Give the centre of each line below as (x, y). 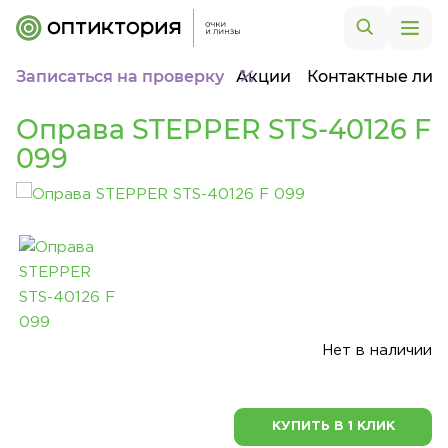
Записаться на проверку (120, 76)
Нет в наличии (377, 350)
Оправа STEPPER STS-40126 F (223, 129)
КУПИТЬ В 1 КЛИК (333, 426)
